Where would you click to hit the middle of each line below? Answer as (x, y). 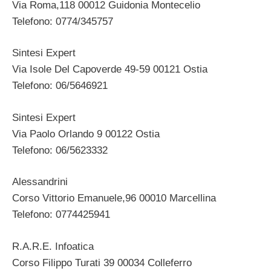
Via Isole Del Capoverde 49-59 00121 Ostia (110, 70)
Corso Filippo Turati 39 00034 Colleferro (102, 263)
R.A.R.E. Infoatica (53, 246)
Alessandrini (40, 182)
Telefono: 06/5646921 (60, 86)
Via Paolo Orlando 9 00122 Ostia (86, 134)
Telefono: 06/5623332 (60, 150)
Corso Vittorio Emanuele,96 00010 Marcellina (114, 198)
